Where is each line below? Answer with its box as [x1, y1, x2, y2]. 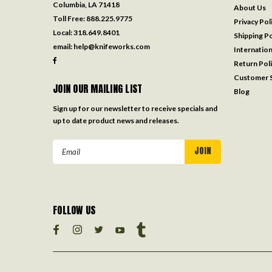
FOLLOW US [53, 203, 96, 218]
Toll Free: [53, 14, 86, 24]
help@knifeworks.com [73, 42, 150, 52]
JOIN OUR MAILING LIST [53, 81, 143, 97]
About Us [233, 3, 266, 13]
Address [53, 154, 85, 165]
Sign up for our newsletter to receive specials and [53, 104, 217, 114]
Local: [53, 28, 73, 38]
